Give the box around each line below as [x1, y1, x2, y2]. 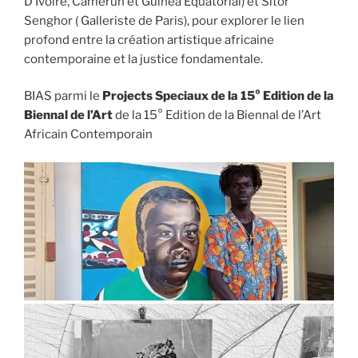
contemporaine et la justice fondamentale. [24, 51, 263, 66]
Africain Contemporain [24, 127, 153, 142]
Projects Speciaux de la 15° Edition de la [102, 89, 334, 104]
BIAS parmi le [24, 89, 102, 104]
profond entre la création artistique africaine [24, 32, 274, 47]
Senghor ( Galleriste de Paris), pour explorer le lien [24, 13, 304, 28]
